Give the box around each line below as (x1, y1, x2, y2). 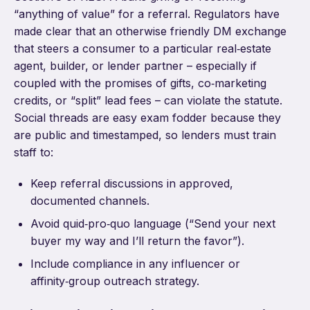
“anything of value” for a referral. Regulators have (14, 7, 280, 21)
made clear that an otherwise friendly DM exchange (14, 24, 286, 39)
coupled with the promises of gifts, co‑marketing (14, 76, 266, 91)
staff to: (14, 145, 53, 160)
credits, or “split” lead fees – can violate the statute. (14, 93, 282, 108)
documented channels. (30, 194, 149, 208)
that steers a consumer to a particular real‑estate (14, 42, 271, 56)
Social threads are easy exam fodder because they (14, 111, 281, 125)
